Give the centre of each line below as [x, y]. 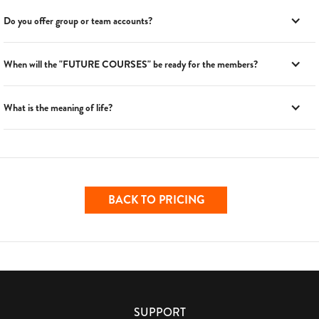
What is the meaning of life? [58, 107]
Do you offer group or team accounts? [78, 20]
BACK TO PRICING [156, 199]
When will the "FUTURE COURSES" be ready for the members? [131, 64]
